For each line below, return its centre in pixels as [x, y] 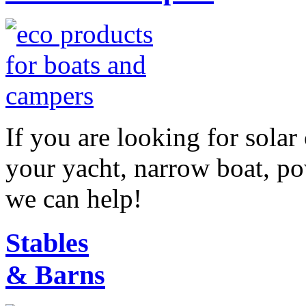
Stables [47, 243]
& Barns [55, 275]
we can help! [74, 199]
